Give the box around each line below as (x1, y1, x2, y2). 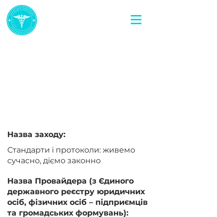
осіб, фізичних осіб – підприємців (7, 198, 148, 207)
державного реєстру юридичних (7, 187, 145, 196)
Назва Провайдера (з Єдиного (7, 176, 134, 186)
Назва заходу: (7, 130, 65, 139)
